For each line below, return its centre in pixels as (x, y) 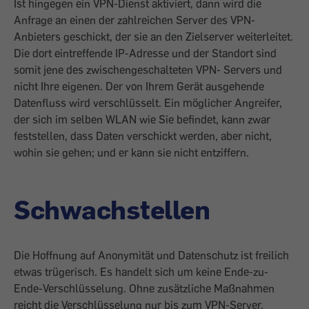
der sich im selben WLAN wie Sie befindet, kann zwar (142, 119)
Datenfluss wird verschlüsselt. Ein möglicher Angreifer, (148, 103)
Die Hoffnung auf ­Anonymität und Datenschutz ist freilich (151, 255)
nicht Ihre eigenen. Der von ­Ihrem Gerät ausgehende (139, 86)
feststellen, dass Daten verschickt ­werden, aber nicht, (143, 136)
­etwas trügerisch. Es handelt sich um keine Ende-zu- (141, 272)
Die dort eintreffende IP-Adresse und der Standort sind (145, 53)
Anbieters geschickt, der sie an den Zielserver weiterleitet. (153, 37)
